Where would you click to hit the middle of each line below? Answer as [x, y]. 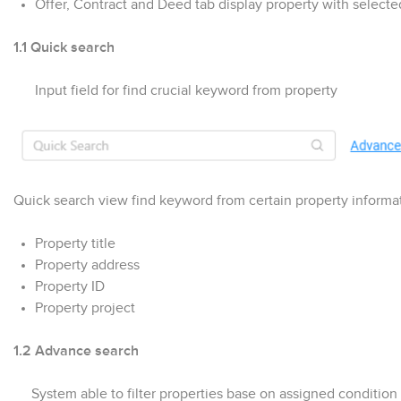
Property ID [70, 286]
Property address [87, 264]
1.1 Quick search [64, 48]
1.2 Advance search [76, 350]
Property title [75, 243]
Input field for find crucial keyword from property [175, 91]
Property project [85, 307]
